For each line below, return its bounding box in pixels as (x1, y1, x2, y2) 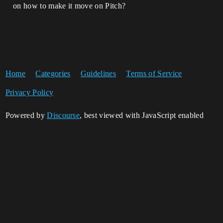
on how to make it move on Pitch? (13, 1, 126, 10)
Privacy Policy (5, 88, 54, 97)
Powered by (5, 111, 47, 119)
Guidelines (80, 69, 116, 78)
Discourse (47, 111, 80, 119)
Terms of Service (126, 69, 182, 78)
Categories (35, 69, 71, 78)
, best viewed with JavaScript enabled (80, 111, 204, 119)
